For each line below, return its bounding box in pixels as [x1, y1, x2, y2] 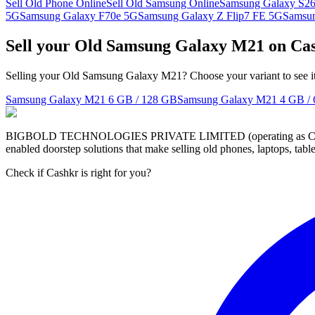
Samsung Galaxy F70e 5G [20, 9, 138, 22]
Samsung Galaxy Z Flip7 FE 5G [138, 9, 283, 22]
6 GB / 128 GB [108, 93, 177, 105]
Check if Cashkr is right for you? [6, 166, 151, 179]
